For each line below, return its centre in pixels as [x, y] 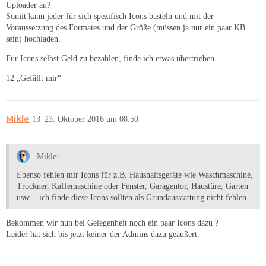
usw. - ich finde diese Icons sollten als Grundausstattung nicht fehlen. [133, 197]
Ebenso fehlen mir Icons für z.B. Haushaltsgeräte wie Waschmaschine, [135, 175]
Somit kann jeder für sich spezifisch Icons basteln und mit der [110, 17]
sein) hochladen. [33, 39]
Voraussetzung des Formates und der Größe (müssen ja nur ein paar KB [126, 28]
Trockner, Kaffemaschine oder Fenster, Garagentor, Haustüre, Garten [132, 186]
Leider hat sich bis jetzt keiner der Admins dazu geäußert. [103, 234]
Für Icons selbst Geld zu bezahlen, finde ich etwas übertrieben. [111, 59]
